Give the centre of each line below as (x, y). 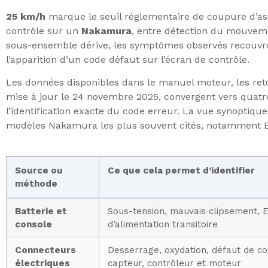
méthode (36, 183)
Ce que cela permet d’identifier (181, 170)
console (33, 224)
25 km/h (26, 16)
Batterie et (41, 211)
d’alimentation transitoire (163, 224)
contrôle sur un (44, 31)
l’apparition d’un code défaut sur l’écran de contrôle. (128, 60)
